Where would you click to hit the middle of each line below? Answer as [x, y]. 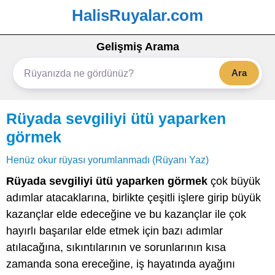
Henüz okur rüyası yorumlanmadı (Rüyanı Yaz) [107, 160]
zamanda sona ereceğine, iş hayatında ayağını [121, 264]
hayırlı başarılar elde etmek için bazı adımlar [114, 231]
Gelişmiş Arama [137, 47]
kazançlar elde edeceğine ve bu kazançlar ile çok [126, 214]
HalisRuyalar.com [137, 15]
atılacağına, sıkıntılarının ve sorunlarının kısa [116, 247]
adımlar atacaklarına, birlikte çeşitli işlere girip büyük [134, 198]
